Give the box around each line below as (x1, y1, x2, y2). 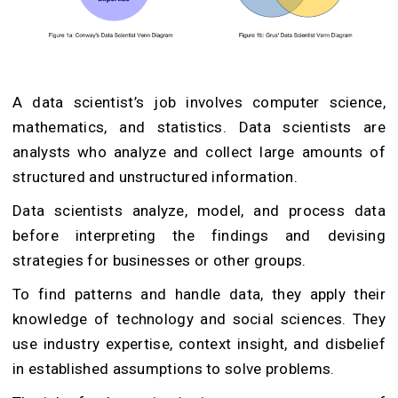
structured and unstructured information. (12, 168, 298, 187)
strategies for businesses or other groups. (12, 251, 306, 270)
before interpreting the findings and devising (12, 227, 386, 245)
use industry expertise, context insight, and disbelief (12, 335, 386, 354)
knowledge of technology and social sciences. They (12, 310, 386, 329)
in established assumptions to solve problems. (12, 360, 335, 378)
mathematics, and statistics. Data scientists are (12, 118, 386, 137)
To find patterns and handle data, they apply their (12, 285, 386, 304)
